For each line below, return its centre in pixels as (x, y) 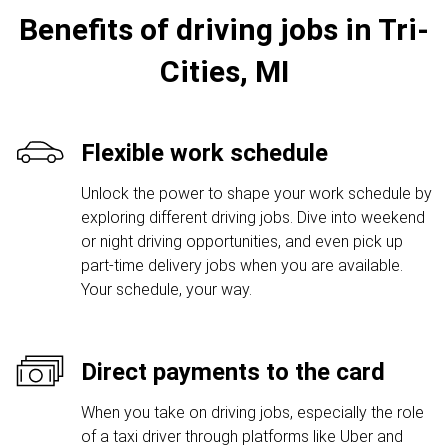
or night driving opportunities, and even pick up (242, 241)
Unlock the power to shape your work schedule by (256, 193)
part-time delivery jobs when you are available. (242, 265)
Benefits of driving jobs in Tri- (224, 29)
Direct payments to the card (233, 372)
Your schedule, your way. (166, 289)
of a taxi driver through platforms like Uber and (242, 436)
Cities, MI (224, 71)
